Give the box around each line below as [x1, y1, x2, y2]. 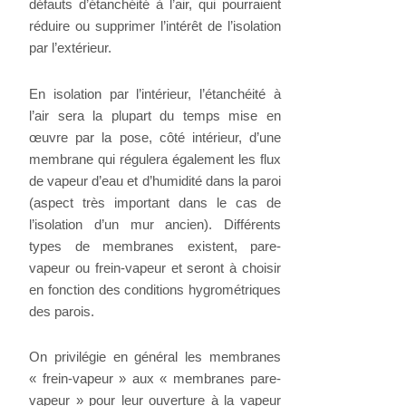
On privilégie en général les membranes [29, 349, 282, 365]
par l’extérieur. [29, 40, 112, 56]
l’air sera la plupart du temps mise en [29, 107, 282, 123]
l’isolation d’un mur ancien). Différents [29, 216, 282, 232]
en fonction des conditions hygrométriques [29, 281, 282, 297]
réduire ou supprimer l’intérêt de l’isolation [29, 18, 282, 34]
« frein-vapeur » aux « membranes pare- [29, 371, 282, 387]
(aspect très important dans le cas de [29, 194, 282, 210]
